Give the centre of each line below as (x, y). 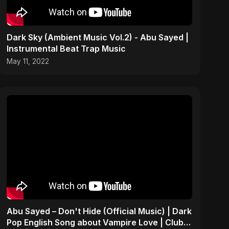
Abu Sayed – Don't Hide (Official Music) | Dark (99, 211)
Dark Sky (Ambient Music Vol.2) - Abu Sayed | (98, 37)
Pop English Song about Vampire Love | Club (95, 222)
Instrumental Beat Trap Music (66, 48)
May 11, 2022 (28, 61)
